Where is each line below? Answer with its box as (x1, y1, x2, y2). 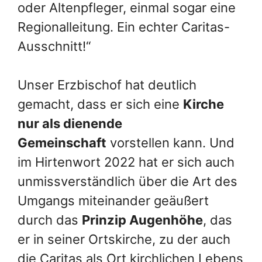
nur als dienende (18, 115, 122, 131)
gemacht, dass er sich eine (18, 96, 183, 112)
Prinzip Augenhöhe (82, 212, 203, 227)
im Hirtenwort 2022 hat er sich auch (18, 154, 235, 170)
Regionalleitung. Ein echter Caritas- (18, 19, 230, 35)
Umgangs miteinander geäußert (18, 192, 209, 208)
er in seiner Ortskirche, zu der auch (18, 231, 230, 247)
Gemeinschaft (18, 135, 106, 150)
